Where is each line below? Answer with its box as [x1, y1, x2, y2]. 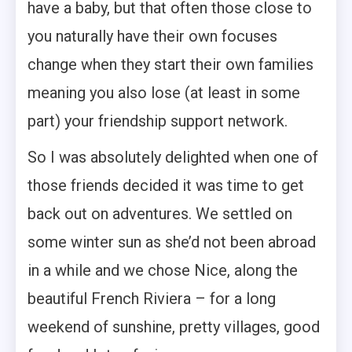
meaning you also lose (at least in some [27, 83, 300, 103]
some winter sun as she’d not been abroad [27, 233, 316, 252]
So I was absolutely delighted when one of [27, 148, 318, 167]
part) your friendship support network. [27, 112, 288, 131]
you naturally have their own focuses [27, 27, 277, 46]
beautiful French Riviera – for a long [27, 289, 276, 309]
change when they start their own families [27, 55, 313, 75]
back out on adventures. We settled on [27, 204, 292, 224]
